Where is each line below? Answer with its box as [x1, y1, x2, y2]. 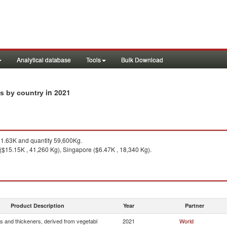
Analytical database [17, 55, 71, 64]
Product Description [11, 202, 64, 209]
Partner [185, 202, 204, 209]
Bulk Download [121, 55, 163, 64]
